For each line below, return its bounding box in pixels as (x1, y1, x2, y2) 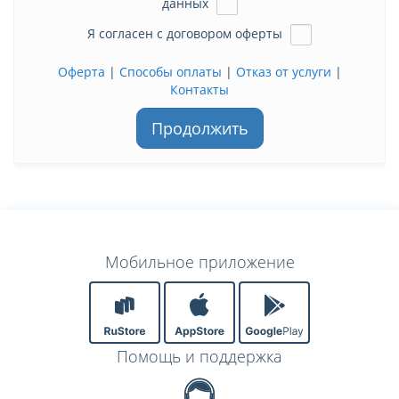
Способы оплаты (118, 63, 222, 81)
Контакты (170, 81, 229, 99)
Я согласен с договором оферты (87, 24, 286, 42)
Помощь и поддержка (117, 346, 282, 368)
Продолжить (151, 118, 248, 140)
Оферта (57, 63, 105, 81)
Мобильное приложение (104, 251, 295, 273)
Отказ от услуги (235, 63, 331, 81)
